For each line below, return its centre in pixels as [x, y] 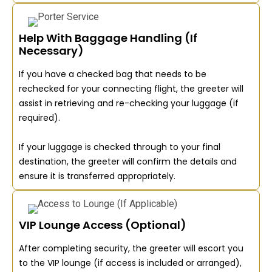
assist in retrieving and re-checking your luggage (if [129, 103]
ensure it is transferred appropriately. [97, 176]
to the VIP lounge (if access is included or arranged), [130, 263]
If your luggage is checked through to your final [120, 147]
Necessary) [51, 50]
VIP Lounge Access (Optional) [103, 225]
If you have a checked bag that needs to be [113, 74]
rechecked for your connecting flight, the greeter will [131, 88]
